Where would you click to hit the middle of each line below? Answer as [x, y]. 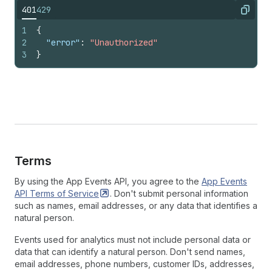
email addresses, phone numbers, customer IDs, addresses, [134, 264]
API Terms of [41, 193]
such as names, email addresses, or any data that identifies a [136, 206]
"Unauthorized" [124, 42]
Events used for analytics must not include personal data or [133, 240]
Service [83, 193]
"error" [63, 42]
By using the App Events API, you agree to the [108, 181]
